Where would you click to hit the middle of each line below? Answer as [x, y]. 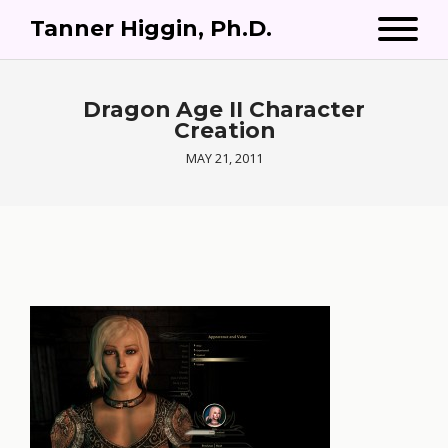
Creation [224, 130]
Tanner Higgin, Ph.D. [151, 28]
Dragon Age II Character [224, 109]
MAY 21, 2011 [224, 158]
